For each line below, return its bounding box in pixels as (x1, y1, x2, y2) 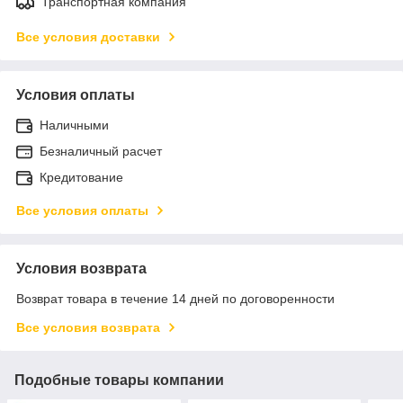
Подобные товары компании (14, 372, 224, 388)
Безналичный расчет (40, 143, 162, 158)
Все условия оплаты (16, 202, 148, 218)
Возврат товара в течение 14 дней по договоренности (16, 291, 335, 306)
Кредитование (40, 169, 123, 184)
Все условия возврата (16, 319, 160, 335)
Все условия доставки (16, 29, 160, 44)
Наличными (40, 117, 109, 132)
